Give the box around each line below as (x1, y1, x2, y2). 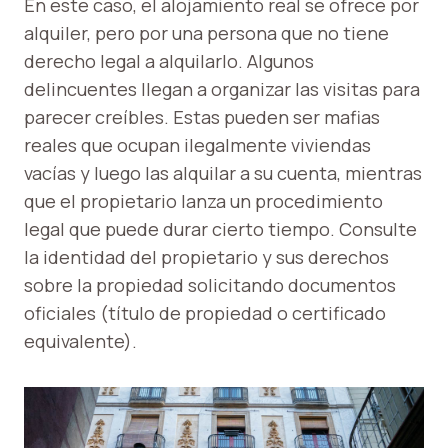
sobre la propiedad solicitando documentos (24, 273, 396, 298)
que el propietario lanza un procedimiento (24, 189, 383, 214)
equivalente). (24, 329, 137, 354)
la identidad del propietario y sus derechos (24, 245, 389, 270)
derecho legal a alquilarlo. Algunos (24, 49, 314, 74)
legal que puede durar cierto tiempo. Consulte (24, 217, 417, 242)
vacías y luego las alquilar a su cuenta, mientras (24, 161, 422, 186)
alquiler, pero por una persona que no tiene (24, 21, 389, 46)
